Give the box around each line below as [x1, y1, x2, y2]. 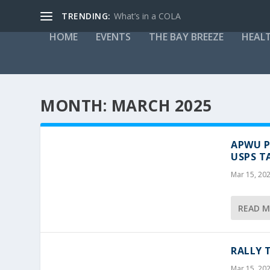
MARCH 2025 [111, 95, 212, 116]
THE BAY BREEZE [149, 30, 224, 43]
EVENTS [96, 30, 131, 43]
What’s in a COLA [113, 10, 181, 22]
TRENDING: [61, 10, 111, 22]
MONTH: [40, 95, 111, 116]
